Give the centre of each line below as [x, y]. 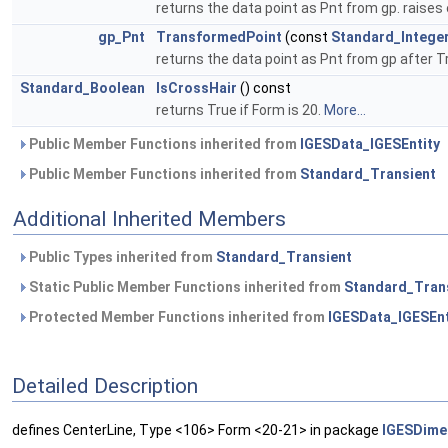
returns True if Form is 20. [240, 110]
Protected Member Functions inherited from [177, 317]
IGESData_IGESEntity [370, 144]
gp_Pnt [121, 37]
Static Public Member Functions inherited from [185, 287]
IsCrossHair [196, 88]
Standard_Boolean [82, 88]
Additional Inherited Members [149, 219]
